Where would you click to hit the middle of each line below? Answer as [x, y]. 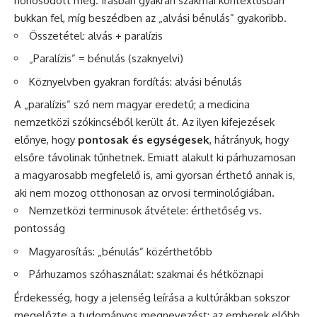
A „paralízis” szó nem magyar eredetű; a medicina [132, 105]
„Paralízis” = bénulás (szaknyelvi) [106, 59]
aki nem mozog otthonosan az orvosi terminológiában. [144, 193]
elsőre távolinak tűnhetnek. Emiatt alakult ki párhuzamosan [155, 158]
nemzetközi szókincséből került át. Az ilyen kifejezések [144, 122]
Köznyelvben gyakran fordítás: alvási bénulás [136, 81]
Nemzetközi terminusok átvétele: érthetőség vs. [145, 211]
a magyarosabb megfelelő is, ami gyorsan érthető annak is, [155, 175]
